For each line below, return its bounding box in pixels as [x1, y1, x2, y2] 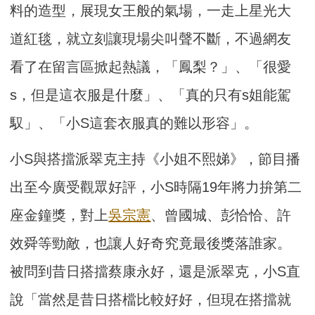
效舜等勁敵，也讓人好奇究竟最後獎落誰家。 [10, 236, 292, 252]
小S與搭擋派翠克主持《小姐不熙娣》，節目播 [10, 151, 301, 167]
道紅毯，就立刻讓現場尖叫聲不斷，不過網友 [10, 31, 292, 47]
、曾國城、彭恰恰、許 [150, 207, 292, 224]
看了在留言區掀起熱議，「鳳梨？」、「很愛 [10, 59, 292, 75]
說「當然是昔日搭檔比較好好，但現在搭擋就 [10, 292, 292, 308]
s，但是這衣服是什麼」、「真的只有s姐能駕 [10, 87, 292, 103]
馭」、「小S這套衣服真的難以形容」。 [10, 115, 259, 131]
